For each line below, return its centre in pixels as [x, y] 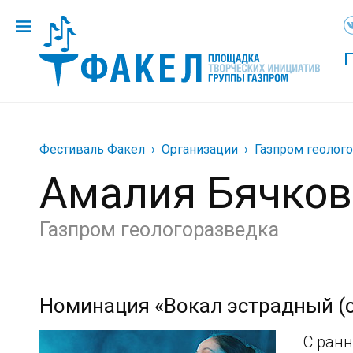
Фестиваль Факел [92, 149]
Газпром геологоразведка [159, 230]
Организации [200, 149]
